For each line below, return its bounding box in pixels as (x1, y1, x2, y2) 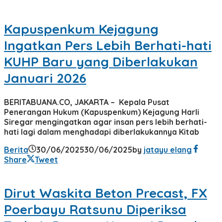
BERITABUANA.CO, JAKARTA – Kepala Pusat (4, 97, 169, 107)
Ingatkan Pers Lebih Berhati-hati (4, 37, 212, 54)
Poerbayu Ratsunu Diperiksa (4, 201, 186, 218)
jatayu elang (144, 144, 192, 155)
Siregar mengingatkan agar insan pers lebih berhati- (4, 116, 207, 127)
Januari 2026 (4, 69, 86, 86)
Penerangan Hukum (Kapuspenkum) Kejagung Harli (4, 107, 199, 117)
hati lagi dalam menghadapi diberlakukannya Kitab (4, 126, 199, 137)
